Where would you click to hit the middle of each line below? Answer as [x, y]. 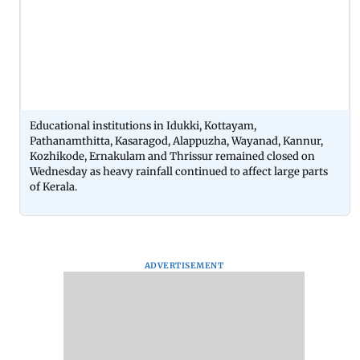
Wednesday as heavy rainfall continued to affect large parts [179, 171]
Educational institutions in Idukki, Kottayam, [143, 125]
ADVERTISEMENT [184, 265]
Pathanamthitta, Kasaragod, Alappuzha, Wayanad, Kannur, [176, 141]
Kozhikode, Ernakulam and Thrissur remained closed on [172, 156]
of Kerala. [53, 186]
